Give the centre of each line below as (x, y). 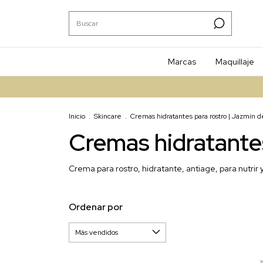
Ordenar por (96, 207)
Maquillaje (235, 62)
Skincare (108, 116)
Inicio (77, 116)
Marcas (182, 62)
